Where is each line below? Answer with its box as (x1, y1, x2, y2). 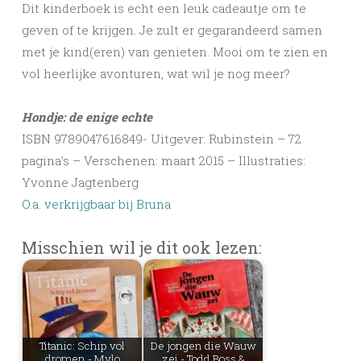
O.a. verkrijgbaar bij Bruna (22, 196, 171, 213)
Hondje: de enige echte (22, 109, 152, 126)
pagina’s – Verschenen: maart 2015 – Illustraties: (22, 152, 305, 169)
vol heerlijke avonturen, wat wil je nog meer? (22, 65, 290, 82)
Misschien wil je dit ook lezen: (22, 237, 262, 259)
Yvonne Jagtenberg (22, 174, 139, 191)
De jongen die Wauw (150, 338, 256, 353)
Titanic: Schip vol (39, 338, 125, 353)
